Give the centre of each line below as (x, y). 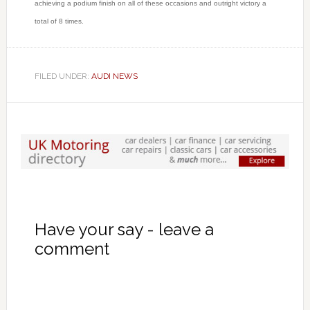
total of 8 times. (59, 21)
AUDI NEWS (114, 76)
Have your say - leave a (124, 230)
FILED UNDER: (63, 76)
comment (72, 249)
